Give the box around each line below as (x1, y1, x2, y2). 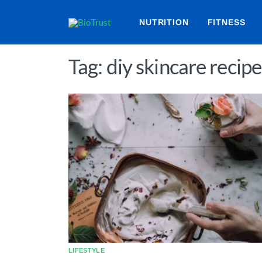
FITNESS (207, 18, 246, 27)
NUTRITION (139, 18, 189, 27)
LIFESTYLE (68, 247, 105, 254)
